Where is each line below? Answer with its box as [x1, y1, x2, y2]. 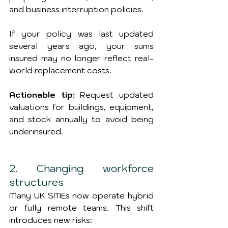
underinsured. [9, 126, 63, 136]
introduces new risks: [9, 215, 92, 225]
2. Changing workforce [9, 162, 154, 175]
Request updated [74, 90, 154, 100]
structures [9, 176, 64, 189]
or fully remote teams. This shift [9, 203, 154, 213]
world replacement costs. [9, 65, 111, 75]
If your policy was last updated [9, 28, 154, 39]
